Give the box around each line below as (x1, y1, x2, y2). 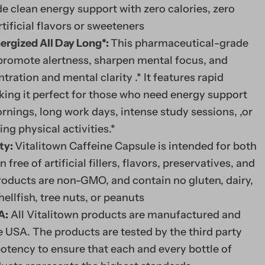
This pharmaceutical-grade (110, 37, 248, 50)
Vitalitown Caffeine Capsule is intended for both (14, 140, 257, 153)
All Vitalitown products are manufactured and (8, 208, 241, 222)
